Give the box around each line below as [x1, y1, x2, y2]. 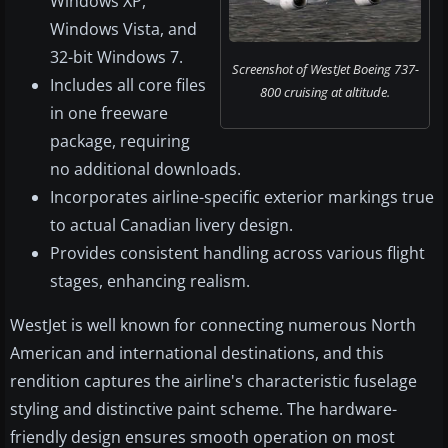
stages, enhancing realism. [50, 270, 250, 293]
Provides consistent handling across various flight [50, 242, 425, 265]
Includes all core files [50, 74, 206, 97]
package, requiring [50, 130, 190, 153]
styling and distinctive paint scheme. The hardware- [10, 398, 397, 421]
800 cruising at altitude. [260, 83, 390, 102]
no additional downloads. [50, 158, 241, 181]
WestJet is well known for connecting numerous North [10, 314, 416, 337]
